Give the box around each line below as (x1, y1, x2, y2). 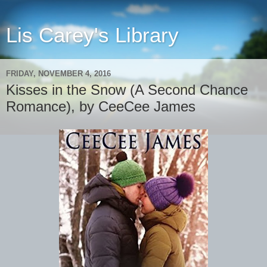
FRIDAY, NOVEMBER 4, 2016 (6, 69, 111, 78)
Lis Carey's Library (6, 24, 179, 46)
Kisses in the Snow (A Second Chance (6, 82, 248, 98)
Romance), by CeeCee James (6, 98, 195, 114)
